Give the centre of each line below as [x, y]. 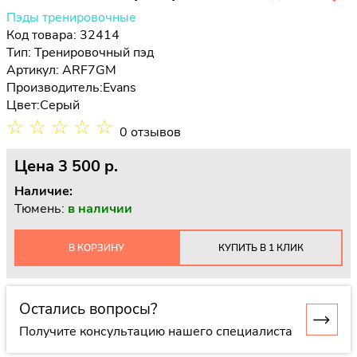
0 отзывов [150, 132]
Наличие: [43, 191]
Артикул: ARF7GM [61, 70]
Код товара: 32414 [63, 35]
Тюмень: [41, 209]
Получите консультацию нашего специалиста [156, 331]
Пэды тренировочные [71, 18]
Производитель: [55, 88]
